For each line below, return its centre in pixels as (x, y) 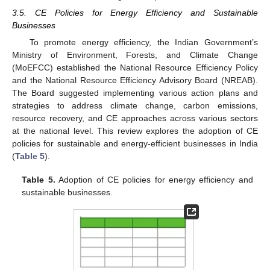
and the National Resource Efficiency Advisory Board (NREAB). (135, 80)
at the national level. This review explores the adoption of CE (135, 131)
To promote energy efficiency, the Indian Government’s (143, 42)
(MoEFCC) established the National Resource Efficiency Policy (135, 68)
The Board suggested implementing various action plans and (135, 93)
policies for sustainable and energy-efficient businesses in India (135, 144)
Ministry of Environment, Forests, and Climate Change (135, 55)
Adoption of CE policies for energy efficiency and (154, 179)
